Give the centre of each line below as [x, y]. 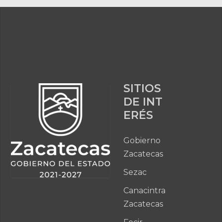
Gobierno [142, 140]
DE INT [143, 102]
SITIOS [142, 88]
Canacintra [144, 190]
